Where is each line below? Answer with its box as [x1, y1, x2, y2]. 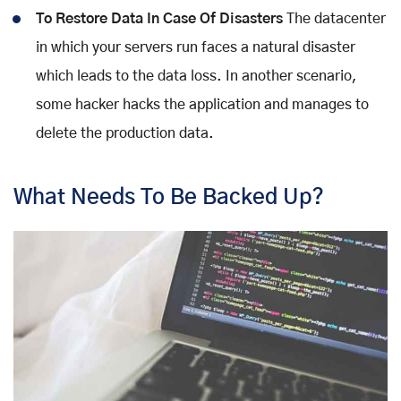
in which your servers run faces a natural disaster [36, 40, 355, 55]
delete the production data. [36, 126, 214, 141]
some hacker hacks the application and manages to [36, 98, 369, 113]
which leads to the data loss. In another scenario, [36, 69, 357, 84]
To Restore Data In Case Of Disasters [36, 12, 283, 27]
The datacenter [283, 12, 386, 27]
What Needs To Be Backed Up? [13, 187, 324, 209]
